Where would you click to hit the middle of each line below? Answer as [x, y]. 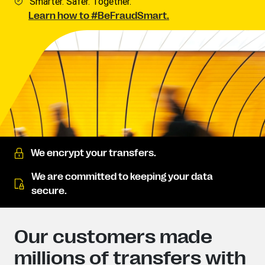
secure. [49, 191]
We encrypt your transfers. [93, 153]
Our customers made [113, 237]
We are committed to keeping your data [122, 177]
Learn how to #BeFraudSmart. [99, 16]
